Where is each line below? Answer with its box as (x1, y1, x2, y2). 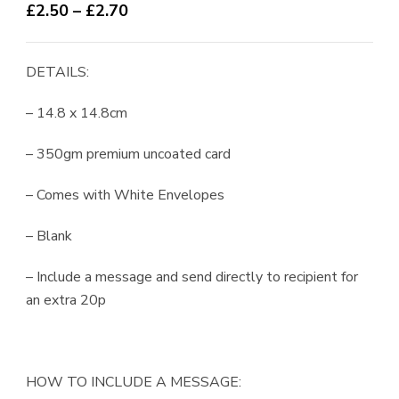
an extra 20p (26, 290, 106, 310)
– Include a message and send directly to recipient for (26, 267, 358, 287)
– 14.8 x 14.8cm (26, 103, 127, 123)
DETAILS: (26, 62, 89, 82)
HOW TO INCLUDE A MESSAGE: (26, 372, 241, 392)
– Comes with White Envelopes (26, 185, 224, 205)
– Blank (26, 226, 72, 246)
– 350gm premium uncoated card (26, 144, 231, 164)
